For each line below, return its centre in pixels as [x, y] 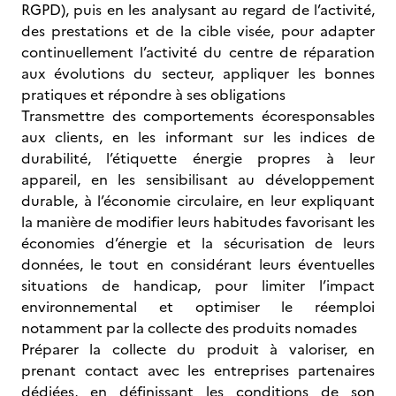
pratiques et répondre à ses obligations [153, 95]
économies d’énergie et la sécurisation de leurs [198, 243]
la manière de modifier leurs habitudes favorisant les [198, 222]
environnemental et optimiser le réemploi [198, 307]
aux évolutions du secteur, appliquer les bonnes [198, 73]
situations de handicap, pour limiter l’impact [198, 286]
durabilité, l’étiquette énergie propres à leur [198, 158]
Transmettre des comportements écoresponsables [198, 116]
